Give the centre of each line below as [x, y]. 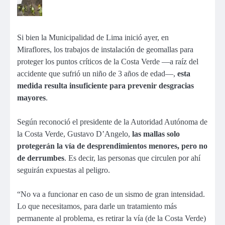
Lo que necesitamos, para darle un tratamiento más [97, 206]
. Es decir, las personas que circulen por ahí [132, 158]
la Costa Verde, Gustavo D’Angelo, [75, 134]
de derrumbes [41, 158]
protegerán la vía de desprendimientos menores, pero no [112, 146]
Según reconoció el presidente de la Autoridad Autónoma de [112, 122]
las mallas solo [156, 134]
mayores [31, 98]
